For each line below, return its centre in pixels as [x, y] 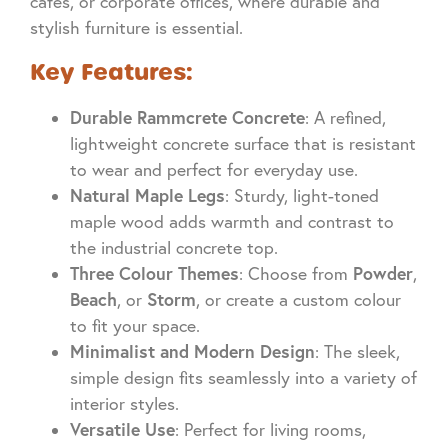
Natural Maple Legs [147, 195]
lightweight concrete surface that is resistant [243, 143]
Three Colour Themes [154, 273]
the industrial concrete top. [174, 247]
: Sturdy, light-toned [302, 195]
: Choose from [296, 273]
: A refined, [345, 117]
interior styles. [124, 403]
